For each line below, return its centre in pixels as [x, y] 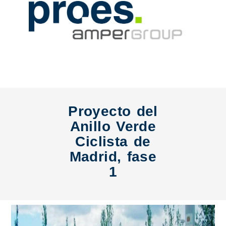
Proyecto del [113, 111]
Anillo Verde [113, 126]
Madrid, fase [113, 157]
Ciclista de [113, 142]
